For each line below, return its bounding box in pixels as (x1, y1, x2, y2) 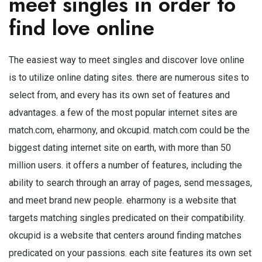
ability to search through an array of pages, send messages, (9, 177, 252, 188)
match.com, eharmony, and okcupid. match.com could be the (9, 124, 250, 136)
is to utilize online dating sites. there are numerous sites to (9, 71, 249, 83)
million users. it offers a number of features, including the (9, 159, 242, 171)
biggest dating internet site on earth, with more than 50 (9, 142, 231, 153)
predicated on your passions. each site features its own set (9, 247, 251, 258)
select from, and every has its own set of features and (9, 89, 230, 101)
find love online (9, 12, 154, 43)
